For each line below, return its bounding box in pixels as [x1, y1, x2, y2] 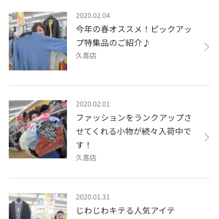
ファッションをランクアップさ [76, 111, 193, 123]
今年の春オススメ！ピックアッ [76, 23, 193, 35]
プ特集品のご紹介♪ [76, 37, 151, 49]
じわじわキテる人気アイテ [76, 204, 175, 216]
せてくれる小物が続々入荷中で [76, 125, 192, 137]
